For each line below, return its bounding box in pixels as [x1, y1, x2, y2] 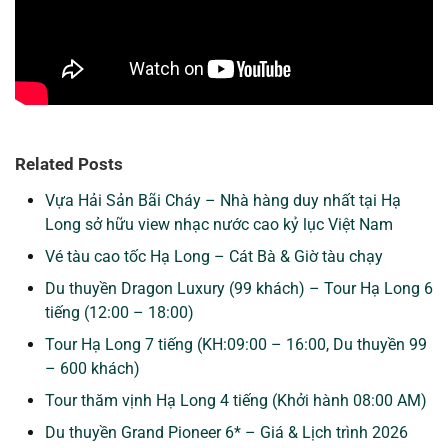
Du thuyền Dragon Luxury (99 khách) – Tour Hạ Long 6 [45, 278, 433, 298]
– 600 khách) [45, 358, 140, 378]
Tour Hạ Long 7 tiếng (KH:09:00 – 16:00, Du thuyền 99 [45, 334, 427, 354]
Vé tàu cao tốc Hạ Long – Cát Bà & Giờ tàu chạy [45, 246, 383, 266]
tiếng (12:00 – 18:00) [45, 302, 194, 322]
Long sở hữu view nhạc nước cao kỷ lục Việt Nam [45, 214, 393, 234]
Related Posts [15, 153, 123, 174]
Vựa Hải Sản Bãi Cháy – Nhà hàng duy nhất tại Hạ [45, 190, 401, 210]
